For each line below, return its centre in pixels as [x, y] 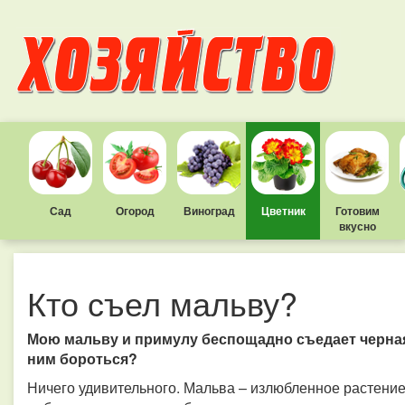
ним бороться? [82, 358]
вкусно [357, 226]
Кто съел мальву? [162, 302]
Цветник [283, 211]
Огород [135, 211]
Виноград [209, 211]
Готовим [357, 211]
